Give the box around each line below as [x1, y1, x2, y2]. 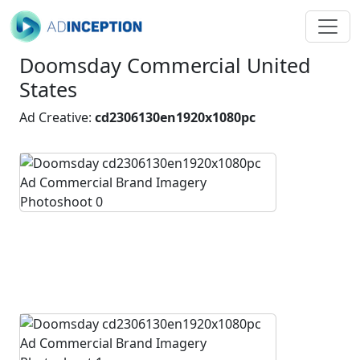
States [19, 76, 77, 103]
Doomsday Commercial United [19, 51, 311, 79]
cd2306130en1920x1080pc [95, 108, 256, 126]
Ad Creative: [19, 108, 95, 126]
